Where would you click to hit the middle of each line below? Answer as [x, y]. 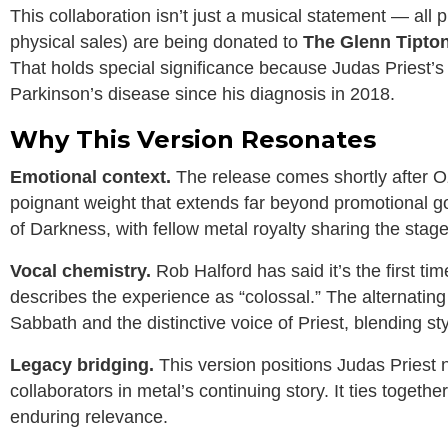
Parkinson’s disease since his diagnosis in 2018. [202, 94]
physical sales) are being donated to [156, 42]
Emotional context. [90, 177]
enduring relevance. [89, 417]
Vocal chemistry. [80, 271]
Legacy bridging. [82, 365]
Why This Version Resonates [193, 140]
